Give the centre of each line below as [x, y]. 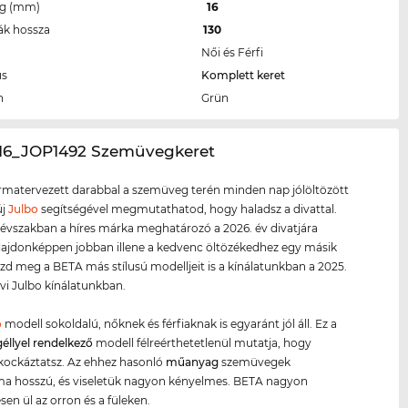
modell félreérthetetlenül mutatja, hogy [203, 343]
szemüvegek [255, 362]
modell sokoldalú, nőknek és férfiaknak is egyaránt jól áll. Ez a [170, 324]
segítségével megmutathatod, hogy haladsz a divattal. [188, 209]
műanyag [193, 362]
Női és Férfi [233, 53]
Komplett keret [244, 76]
